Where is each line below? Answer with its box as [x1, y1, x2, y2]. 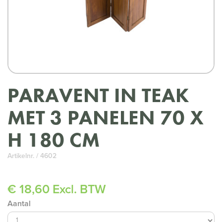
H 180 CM [7, 126, 100, 153]
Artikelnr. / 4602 [7, 151, 56, 160]
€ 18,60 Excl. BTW [7, 181, 106, 197]
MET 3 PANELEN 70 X [7, 104, 204, 130]
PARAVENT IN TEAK [7, 82, 189, 108]
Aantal [7, 198, 31, 209]
